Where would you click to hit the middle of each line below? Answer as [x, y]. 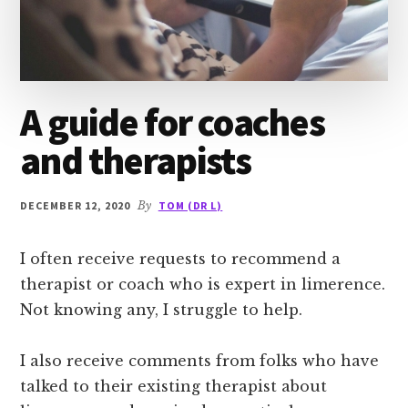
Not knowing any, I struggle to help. [164, 310]
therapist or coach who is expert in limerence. [203, 285]
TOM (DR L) [190, 206]
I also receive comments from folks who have [200, 361]
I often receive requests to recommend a [181, 259]
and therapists [136, 161]
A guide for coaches [173, 122]
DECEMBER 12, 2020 [75, 206]
